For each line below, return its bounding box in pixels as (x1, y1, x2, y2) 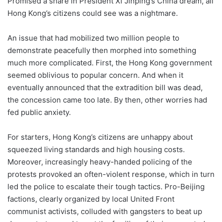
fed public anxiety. (7, 108, 71, 117)
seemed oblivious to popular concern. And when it (7, 70, 183, 80)
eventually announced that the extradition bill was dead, (7, 83, 203, 92)
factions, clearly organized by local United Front (7, 194, 174, 204)
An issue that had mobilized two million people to (7, 33, 179, 43)
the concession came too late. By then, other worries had (7, 95, 207, 105)
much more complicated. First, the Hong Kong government (7, 58, 212, 67)
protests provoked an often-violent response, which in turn (7, 169, 215, 179)
